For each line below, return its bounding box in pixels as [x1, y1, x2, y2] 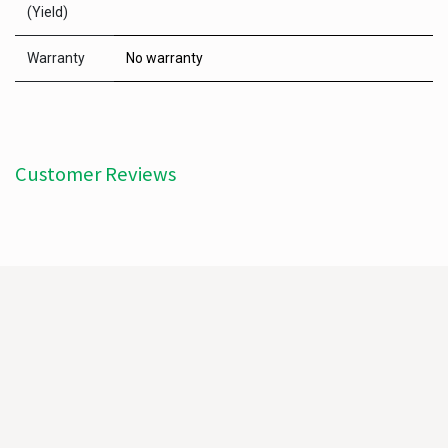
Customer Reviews [15, 161, 176, 187]
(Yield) [27, 4, 68, 20]
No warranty [126, 50, 203, 66]
